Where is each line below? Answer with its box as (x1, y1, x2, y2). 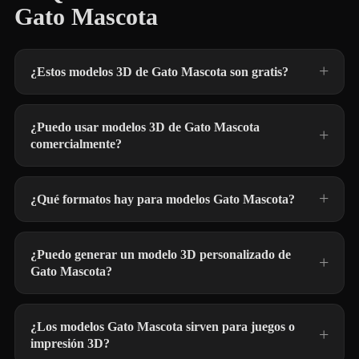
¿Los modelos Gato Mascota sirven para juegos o (30, 320, 295, 333)
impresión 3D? (30, 337, 110, 350)
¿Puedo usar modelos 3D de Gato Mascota (30, 120, 260, 134)
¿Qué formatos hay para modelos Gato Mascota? (30, 192, 295, 206)
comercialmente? (30, 137, 122, 151)
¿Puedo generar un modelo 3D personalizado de (30, 248, 291, 261)
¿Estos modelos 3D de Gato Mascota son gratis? (30, 65, 288, 79)
